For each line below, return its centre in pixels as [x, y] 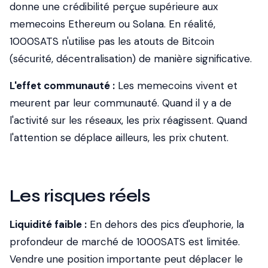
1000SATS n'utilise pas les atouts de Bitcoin [112, 41]
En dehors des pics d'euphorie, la [165, 224]
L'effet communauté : [62, 86]
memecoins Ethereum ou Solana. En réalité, [112, 24]
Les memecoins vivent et [176, 86]
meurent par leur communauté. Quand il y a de [121, 103]
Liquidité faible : [48, 224]
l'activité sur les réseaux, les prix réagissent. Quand [128, 120]
